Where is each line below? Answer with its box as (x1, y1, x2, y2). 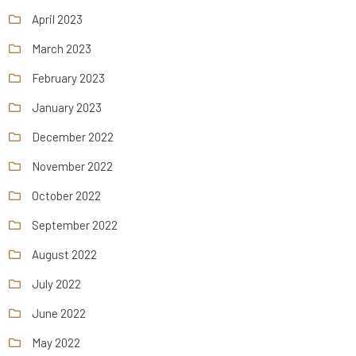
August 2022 (32, 246, 98, 261)
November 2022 (32, 158, 114, 173)
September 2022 (32, 217, 118, 232)
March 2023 (32, 41, 92, 56)
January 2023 (32, 99, 103, 114)
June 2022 (32, 305, 87, 320)
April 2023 (32, 11, 83, 26)
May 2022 (32, 335, 81, 350)
